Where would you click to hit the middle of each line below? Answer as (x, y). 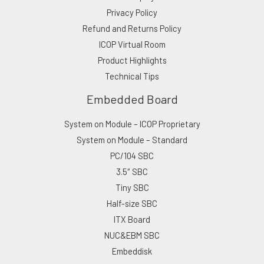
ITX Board (132, 219)
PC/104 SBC (132, 155)
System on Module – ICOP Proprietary (132, 123)
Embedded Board (132, 99)
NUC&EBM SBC (132, 235)
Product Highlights (132, 60)
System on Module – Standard (132, 139)
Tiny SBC (132, 187)
